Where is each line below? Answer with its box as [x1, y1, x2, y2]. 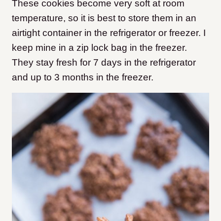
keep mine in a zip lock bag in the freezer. [12, 42, 187, 53]
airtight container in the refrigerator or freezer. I [12, 27, 206, 38]
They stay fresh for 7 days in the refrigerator [12, 57, 196, 68]
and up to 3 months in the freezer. [12, 72, 153, 82]
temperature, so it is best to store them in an [12, 12, 196, 23]
